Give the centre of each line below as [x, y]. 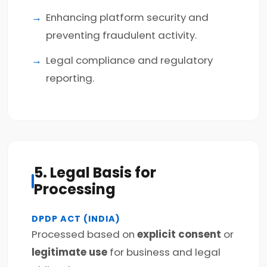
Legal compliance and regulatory [129, 60]
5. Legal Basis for [95, 173]
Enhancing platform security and [127, 17]
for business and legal [164, 252]
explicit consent [179, 234]
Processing [74, 189]
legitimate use [69, 252]
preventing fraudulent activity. [121, 35]
